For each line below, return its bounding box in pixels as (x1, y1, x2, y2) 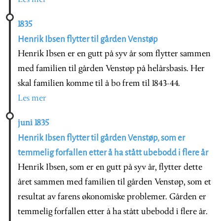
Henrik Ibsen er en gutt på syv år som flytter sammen (18, 49, 211, 59)
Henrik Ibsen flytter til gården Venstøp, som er (18, 133, 185, 143)
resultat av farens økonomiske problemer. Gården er (18, 192, 206, 202)
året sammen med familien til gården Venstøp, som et (18, 177, 211, 187)
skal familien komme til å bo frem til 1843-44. (18, 78, 180, 88)
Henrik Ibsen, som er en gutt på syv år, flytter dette (18, 162, 202, 172)
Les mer (18, 93, 46, 103)
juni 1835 (18, 118, 49, 128)
